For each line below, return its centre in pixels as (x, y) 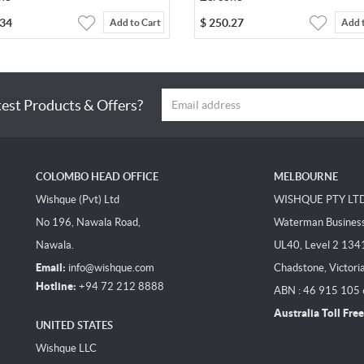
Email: (51, 268)
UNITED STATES (74, 326)
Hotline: (56, 287)
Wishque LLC (66, 349)
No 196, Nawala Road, (88, 223)
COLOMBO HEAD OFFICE (97, 177)
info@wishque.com (111, 268)
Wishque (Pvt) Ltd (78, 200)
